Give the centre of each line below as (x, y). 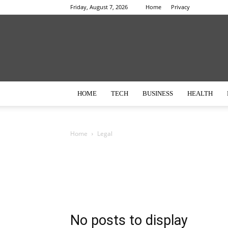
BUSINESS (158, 94)
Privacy (180, 7)
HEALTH (200, 94)
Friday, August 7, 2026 (99, 7)
